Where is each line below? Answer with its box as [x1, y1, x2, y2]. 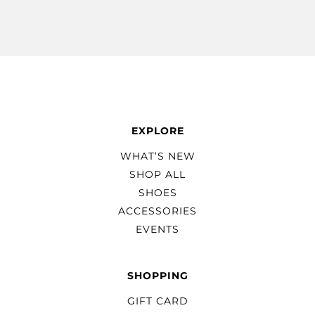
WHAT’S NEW [120, 150, 195, 163]
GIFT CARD [127, 295, 188, 308]
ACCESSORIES [118, 205, 197, 218]
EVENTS [136, 223, 179, 236]
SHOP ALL [129, 168, 186, 181]
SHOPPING [127, 269, 188, 283]
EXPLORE [131, 124, 184, 138]
